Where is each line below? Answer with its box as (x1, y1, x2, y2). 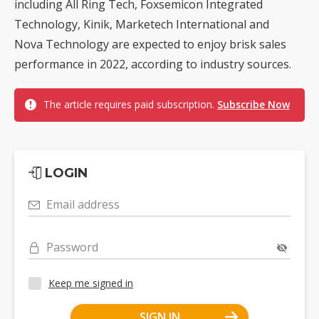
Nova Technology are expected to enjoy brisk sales (14, 36, 286, 52)
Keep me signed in (48, 276, 133, 291)
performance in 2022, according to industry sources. (14, 56, 291, 72)
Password (46, 239, 98, 255)
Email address (46, 196, 120, 212)
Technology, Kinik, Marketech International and (14, 16, 269, 32)
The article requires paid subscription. (43, 97, 217, 111)
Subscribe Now (217, 97, 290, 111)
